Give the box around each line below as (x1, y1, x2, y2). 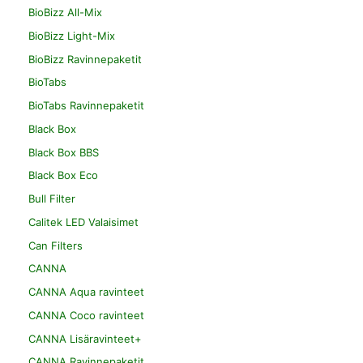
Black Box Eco (28, 169, 98, 182)
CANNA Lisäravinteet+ (28, 331, 142, 345)
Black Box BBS (28, 145, 99, 159)
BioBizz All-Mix (28, 6, 102, 19)
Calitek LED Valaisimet (28, 215, 139, 228)
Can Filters (28, 238, 83, 252)
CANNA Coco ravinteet (28, 308, 144, 322)
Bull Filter (28, 192, 75, 206)
